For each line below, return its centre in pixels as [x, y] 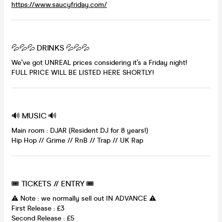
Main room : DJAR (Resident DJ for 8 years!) [80, 130]
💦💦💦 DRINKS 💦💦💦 [51, 48]
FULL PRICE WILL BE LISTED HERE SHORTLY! [83, 72]
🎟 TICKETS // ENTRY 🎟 [53, 183]
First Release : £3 [38, 208]
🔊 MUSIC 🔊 [34, 115]
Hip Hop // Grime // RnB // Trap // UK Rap [77, 140]
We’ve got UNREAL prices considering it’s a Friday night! [99, 62]
